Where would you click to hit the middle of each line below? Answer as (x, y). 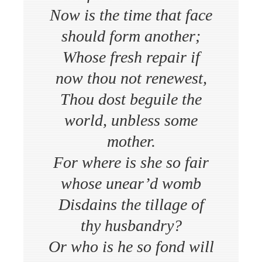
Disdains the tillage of (131, 204)
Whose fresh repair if (131, 57)
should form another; (131, 36)
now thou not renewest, (131, 78)
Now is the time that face (131, 15)
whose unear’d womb (131, 183)
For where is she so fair (131, 162)
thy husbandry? (131, 225)
